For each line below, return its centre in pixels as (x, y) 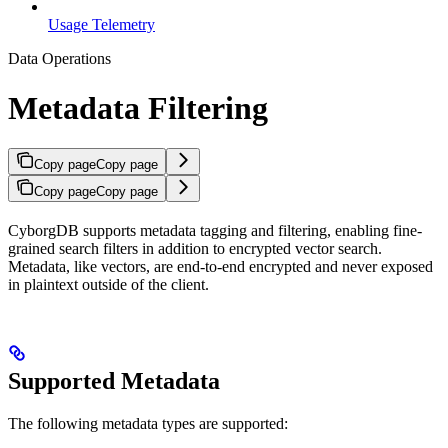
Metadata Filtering (138, 107)
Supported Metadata (114, 381)
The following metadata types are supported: (148, 424)
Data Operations (59, 59)
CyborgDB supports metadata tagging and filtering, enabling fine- (215, 231)
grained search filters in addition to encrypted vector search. (195, 249)
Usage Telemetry (101, 25)
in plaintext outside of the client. (108, 285)
